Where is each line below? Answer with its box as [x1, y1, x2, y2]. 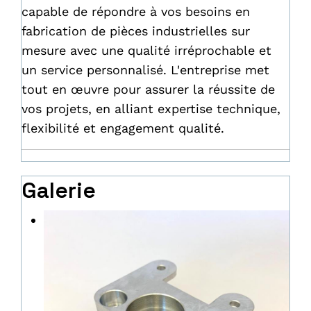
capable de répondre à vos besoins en [22, 4, 250, 19]
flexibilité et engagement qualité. [22, 121, 224, 135]
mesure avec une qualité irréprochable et [22, 43, 271, 58]
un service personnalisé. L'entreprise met [22, 62, 269, 77]
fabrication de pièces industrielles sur [22, 24, 250, 38]
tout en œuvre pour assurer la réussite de [22, 82, 275, 96]
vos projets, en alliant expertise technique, [22, 101, 280, 116]
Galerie [22, 176, 96, 204]
